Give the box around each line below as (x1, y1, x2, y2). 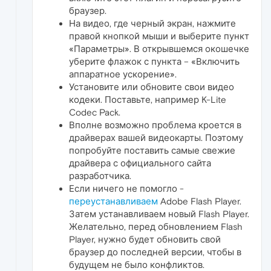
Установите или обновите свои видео (69, 81, 234, 92)
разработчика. (69, 170, 131, 181)
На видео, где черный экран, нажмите (69, 18, 236, 28)
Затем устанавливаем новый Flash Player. (69, 208, 249, 219)
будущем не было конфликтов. (69, 259, 204, 270)
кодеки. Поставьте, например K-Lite (69, 94, 226, 105)
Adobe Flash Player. (158, 195, 241, 206)
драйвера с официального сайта (69, 157, 211, 168)
